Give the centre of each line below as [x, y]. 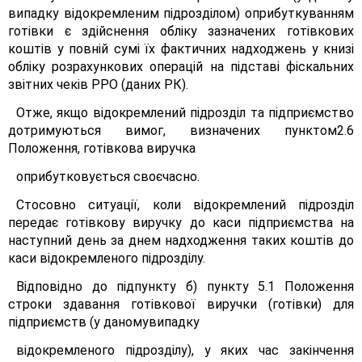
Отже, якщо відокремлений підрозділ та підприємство [185, 113]
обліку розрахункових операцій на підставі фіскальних [181, 67]
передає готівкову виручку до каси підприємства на [181, 223]
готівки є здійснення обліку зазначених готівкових [181, 31]
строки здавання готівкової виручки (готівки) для [181, 304]
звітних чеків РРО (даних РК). [98, 84]
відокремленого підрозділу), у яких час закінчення [185, 350]
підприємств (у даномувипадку [104, 322]
